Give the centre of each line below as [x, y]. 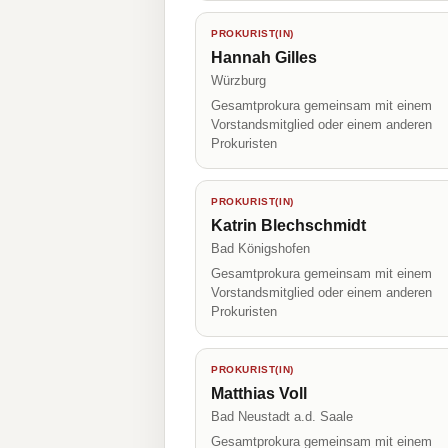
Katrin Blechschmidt [288, 225]
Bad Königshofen [260, 248]
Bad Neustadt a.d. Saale [282, 416]
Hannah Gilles [264, 57]
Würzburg [238, 80]
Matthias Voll [259, 393]
